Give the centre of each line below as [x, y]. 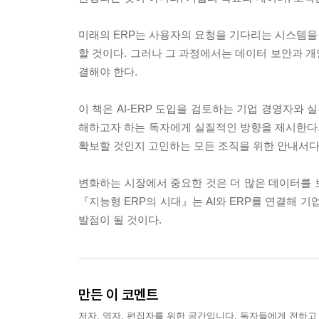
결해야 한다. [108, 71]
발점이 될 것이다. [120, 219]
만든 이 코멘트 [118, 294]
